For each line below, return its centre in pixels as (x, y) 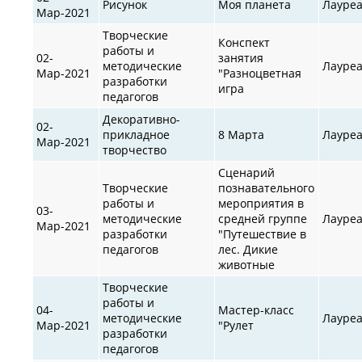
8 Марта (242, 134)
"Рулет (236, 325)
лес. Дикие (248, 249)
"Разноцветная (260, 73)
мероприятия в (261, 203)
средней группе (263, 218)
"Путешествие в (263, 234)
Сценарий (247, 172)
